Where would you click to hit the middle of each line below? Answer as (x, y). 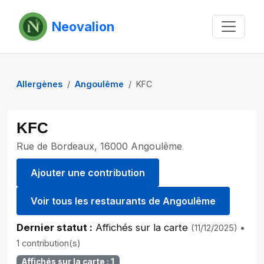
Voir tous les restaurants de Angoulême (123, 201)
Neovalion (83, 27)
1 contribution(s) (49, 243)
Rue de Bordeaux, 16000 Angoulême (99, 146)
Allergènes (39, 84)
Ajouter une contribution (88, 173)
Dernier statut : (55, 227)
